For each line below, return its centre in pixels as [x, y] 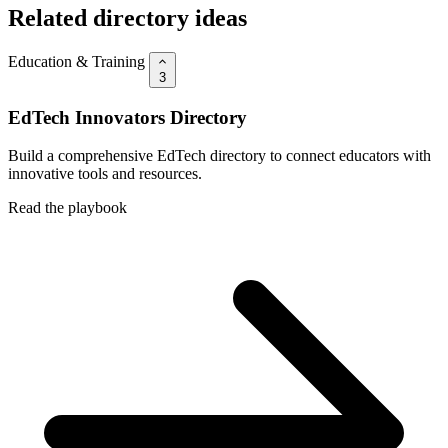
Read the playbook [67, 208]
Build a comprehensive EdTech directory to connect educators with [219, 156]
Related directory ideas [127, 18]
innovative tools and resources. [105, 174]
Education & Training [76, 61]
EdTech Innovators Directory [127, 117]
